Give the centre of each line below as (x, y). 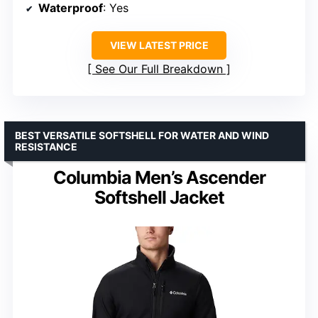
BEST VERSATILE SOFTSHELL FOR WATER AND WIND (142, 135)
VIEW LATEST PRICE (159, 45)
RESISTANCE (46, 147)
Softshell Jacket (159, 197)
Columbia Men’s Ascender (159, 177)
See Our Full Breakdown (159, 69)
